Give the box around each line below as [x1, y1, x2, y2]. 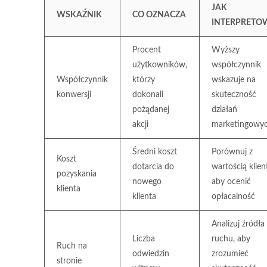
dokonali [132, 91, 163, 99]
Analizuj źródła [212, 220, 265, 228]
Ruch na [57, 242, 87, 250]
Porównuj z [212, 148, 253, 156]
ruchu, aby [212, 235, 250, 243]
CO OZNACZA [132, 11, 186, 19]
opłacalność [212, 193, 255, 201]
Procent [132, 46, 161, 54]
